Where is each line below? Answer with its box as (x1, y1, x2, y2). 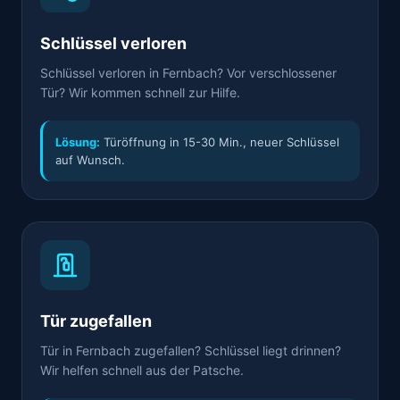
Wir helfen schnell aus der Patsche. (40, 362, 244, 378)
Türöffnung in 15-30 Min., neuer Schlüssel (100, 135, 339, 149)
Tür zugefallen (40, 312, 152, 330)
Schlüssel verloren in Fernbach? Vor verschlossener (40, 65, 337, 80)
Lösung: (55, 135, 100, 149)
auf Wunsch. (55, 153, 125, 167)
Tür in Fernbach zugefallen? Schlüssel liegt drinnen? (40, 343, 341, 358)
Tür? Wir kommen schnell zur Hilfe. (40, 85, 240, 100)
